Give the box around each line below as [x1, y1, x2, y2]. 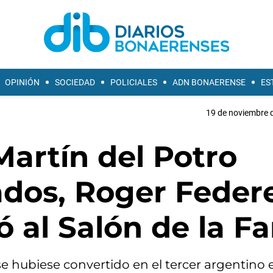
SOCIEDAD [55, 77, 95, 87]
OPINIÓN [5, 77, 40, 87]
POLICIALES [110, 77, 157, 87]
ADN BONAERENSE [172, 77, 246, 87]
